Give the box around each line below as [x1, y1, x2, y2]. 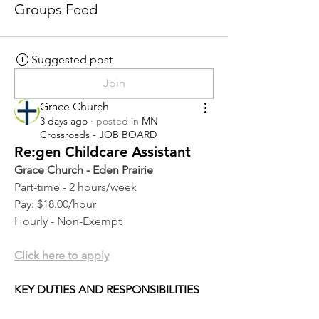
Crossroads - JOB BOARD [40, 128, 157, 141]
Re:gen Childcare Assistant [14, 143, 191, 160]
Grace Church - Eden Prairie [14, 163, 153, 177]
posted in [96, 115, 139, 127]
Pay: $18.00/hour [14, 197, 96, 211]
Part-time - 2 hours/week [14, 180, 137, 194]
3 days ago [40, 115, 88, 127]
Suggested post [31, 53, 113, 66]
